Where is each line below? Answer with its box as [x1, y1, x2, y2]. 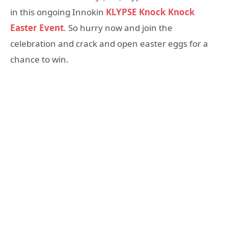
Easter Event [10, 21, 64, 34]
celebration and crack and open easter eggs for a [10, 37, 208, 49]
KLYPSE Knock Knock [106, 6, 195, 18]
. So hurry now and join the [64, 21, 173, 34]
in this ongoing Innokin [10, 6, 106, 18]
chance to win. [10, 53, 69, 65]
